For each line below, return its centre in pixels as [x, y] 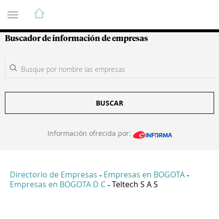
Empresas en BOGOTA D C [58, 185]
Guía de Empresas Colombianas [93, 9]
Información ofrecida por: [90, 133]
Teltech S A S [135, 185]
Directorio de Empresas [54, 175]
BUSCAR [109, 103]
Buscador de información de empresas [77, 39]
